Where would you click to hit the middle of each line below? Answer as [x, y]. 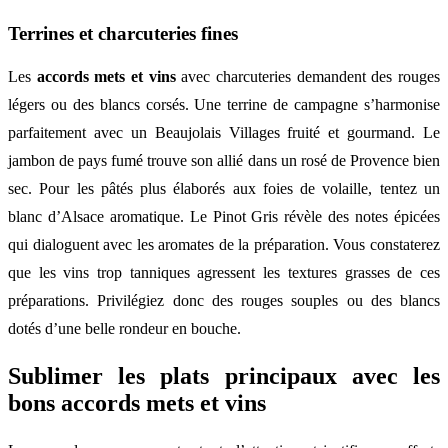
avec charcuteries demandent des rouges [308, 77]
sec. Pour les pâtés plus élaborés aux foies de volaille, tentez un [224, 189]
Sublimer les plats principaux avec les [224, 376]
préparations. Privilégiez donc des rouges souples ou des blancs [224, 301]
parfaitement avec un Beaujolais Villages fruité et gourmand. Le [224, 133]
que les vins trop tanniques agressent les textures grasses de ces [224, 273]
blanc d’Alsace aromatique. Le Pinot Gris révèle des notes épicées [224, 217]
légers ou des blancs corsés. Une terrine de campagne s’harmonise [224, 105]
